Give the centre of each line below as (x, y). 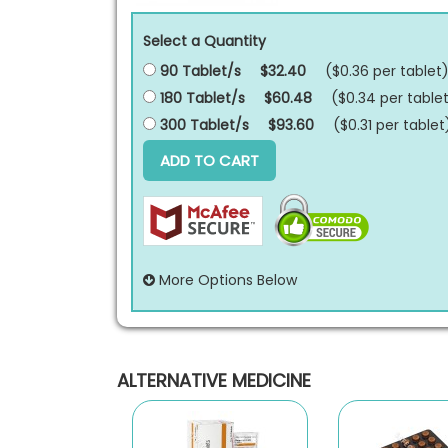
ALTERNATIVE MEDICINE (214, 380)
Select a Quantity (204, 41)
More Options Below (226, 280)
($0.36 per (362, 71)
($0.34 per (369, 98)
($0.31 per (368, 125)
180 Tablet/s (200, 98)
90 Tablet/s (198, 71)
